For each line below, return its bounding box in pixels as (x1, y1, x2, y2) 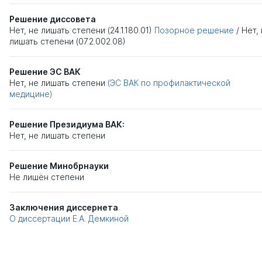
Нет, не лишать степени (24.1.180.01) (9, 25, 152, 36)
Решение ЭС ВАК (9, 67, 81, 77)
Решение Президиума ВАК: (9, 119, 125, 130)
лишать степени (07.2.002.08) (9, 36, 126, 47)
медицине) (9, 89, 53, 99)
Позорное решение (154, 25, 236, 36)
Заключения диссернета (9, 202, 118, 213)
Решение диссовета (9, 14, 96, 25)
